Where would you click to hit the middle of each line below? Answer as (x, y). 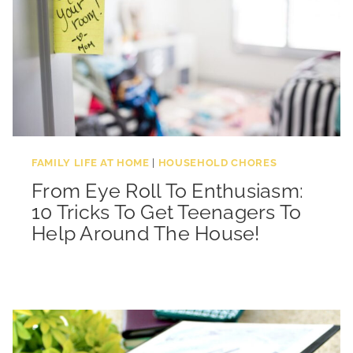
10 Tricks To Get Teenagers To (167, 212)
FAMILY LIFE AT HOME (91, 163)
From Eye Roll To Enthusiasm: (167, 191)
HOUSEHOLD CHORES (217, 163)
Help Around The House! (146, 234)
